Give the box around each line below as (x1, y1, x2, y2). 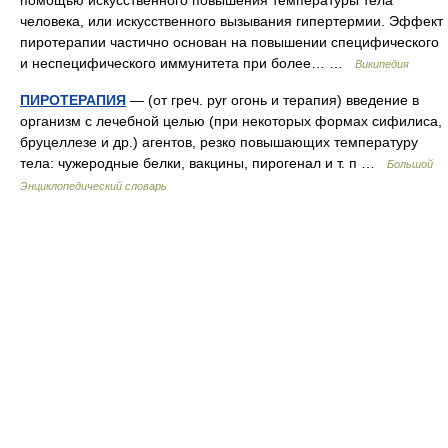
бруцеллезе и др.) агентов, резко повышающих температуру (20, 134, 418, 150)
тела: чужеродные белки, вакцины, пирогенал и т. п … (20, 155, 387, 171)
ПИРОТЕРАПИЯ (20, 92, 126, 108)
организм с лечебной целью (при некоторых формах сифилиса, (20, 113, 442, 129)
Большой (387, 158, 433, 170)
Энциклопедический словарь (20, 180, 167, 192)
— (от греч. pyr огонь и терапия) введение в (126, 92, 419, 108)
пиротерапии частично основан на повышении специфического (20, 34, 439, 50)
